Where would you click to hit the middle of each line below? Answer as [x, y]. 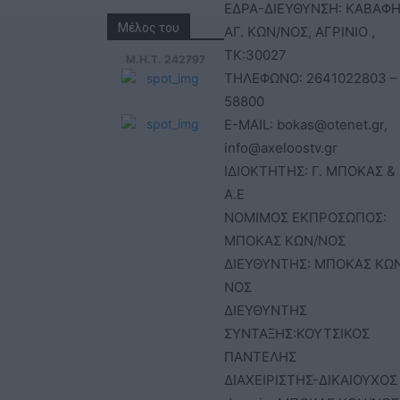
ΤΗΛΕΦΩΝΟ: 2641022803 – [311, 78]
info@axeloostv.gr [281, 147]
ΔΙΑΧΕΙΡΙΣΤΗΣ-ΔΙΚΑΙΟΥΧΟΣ [311, 379]
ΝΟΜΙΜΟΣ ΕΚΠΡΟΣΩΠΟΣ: [305, 217]
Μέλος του [149, 27]
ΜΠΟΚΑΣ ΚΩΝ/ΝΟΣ [285, 240]
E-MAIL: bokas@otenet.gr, [306, 124]
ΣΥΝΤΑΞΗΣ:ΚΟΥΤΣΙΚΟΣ [297, 333]
